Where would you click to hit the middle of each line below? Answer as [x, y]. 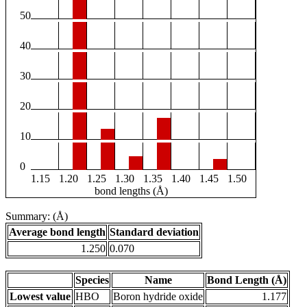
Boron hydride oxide [158, 297]
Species [92, 280]
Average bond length [57, 232]
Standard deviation [154, 232]
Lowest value [40, 297]
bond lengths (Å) [131, 191]
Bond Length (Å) [247, 280]
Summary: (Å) [37, 217]
